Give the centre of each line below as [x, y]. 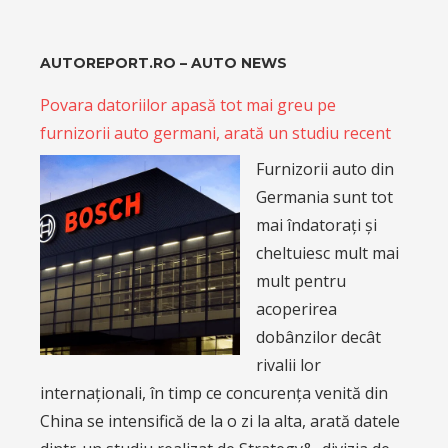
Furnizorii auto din [325, 169]
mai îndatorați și [316, 225]
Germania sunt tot [324, 197]
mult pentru [301, 281]
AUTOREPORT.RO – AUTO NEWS [163, 63]
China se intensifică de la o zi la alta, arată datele [220, 421]
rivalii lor [288, 365]
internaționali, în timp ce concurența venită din [214, 393]
